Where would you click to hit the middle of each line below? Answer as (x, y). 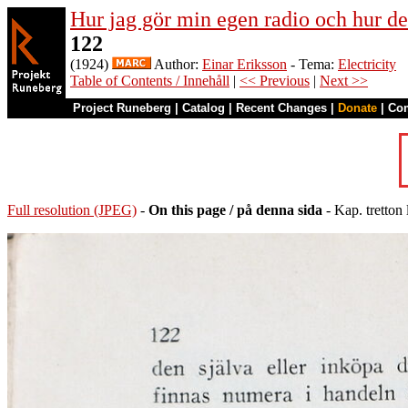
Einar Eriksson (245, 64)
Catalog (204, 108)
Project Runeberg (122, 108)
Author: (177, 64)
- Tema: (312, 64)
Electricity (367, 64)
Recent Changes (281, 108)
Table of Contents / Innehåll (150, 81)
